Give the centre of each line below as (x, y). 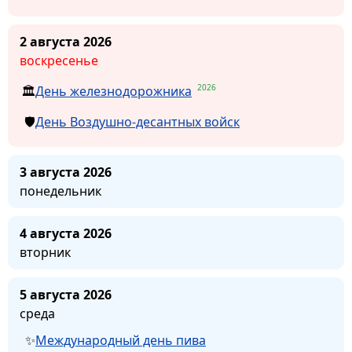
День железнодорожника (114, 91)
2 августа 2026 (66, 42)
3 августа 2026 (66, 172)
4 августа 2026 (66, 233)
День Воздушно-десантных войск (137, 121)
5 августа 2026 (66, 294)
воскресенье (59, 61)
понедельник (60, 191)
